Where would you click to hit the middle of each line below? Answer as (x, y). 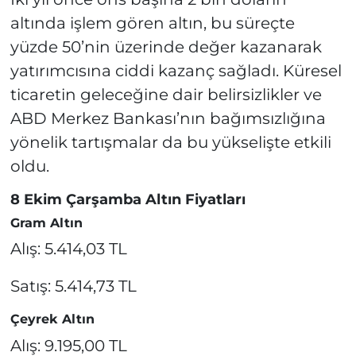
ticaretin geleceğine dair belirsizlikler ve (166, 95)
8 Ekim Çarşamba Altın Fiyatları (128, 200)
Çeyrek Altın (52, 319)
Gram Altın (46, 222)
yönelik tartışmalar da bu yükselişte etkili (170, 143)
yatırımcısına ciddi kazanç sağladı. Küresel (176, 71)
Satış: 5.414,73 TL (73, 286)
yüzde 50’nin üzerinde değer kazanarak (166, 47)
